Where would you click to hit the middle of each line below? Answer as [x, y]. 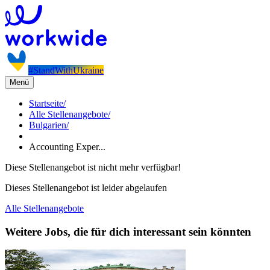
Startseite [46, 103]
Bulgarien [48, 125]
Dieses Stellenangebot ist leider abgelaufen [86, 188]
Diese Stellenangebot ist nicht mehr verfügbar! [93, 167]
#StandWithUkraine [66, 70]
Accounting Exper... [67, 147]
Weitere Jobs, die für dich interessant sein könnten [128, 231]
